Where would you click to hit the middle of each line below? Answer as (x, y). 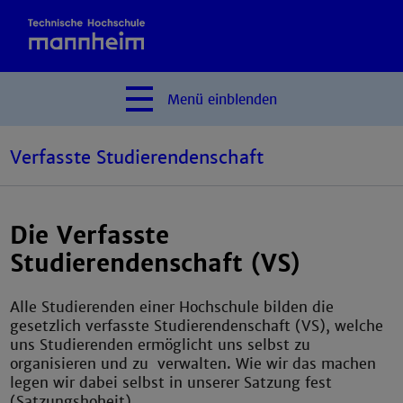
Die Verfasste (90, 236)
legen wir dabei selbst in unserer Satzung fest (171, 382)
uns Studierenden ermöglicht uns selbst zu (161, 345)
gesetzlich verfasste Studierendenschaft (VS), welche (197, 326)
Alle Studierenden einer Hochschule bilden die (172, 307)
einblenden (242, 100)
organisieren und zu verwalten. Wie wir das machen (193, 363)
